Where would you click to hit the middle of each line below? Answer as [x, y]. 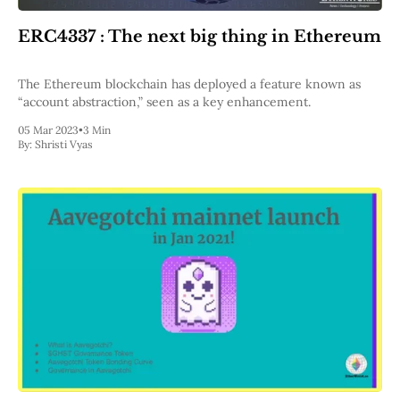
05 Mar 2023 [48, 129]
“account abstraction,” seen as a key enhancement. [164, 101]
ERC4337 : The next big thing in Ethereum [200, 36]
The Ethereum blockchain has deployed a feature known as [189, 83]
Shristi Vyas [64, 144]
